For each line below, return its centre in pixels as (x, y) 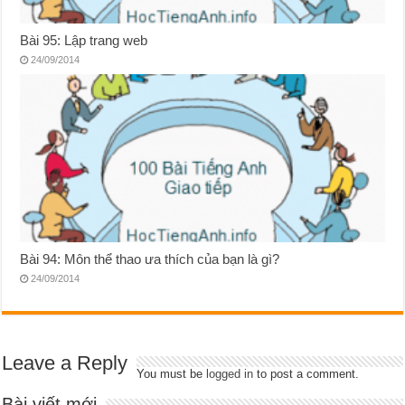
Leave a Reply (65, 363)
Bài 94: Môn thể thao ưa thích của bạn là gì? (150, 259)
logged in (230, 373)
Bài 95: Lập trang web (84, 41)
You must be (172, 373)
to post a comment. (306, 373)
